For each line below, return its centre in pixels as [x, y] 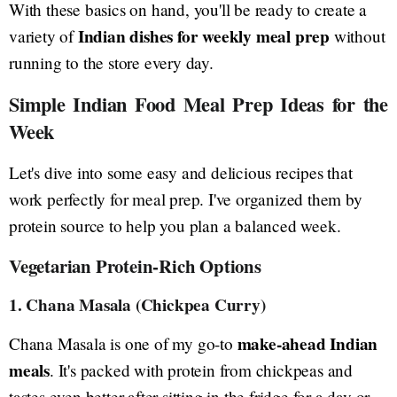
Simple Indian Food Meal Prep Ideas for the [198, 104]
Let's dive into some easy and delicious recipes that [181, 172]
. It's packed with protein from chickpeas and [201, 370]
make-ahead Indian [307, 343]
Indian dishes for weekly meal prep [204, 36]
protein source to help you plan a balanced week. [175, 225]
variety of [43, 35]
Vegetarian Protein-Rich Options [135, 265]
